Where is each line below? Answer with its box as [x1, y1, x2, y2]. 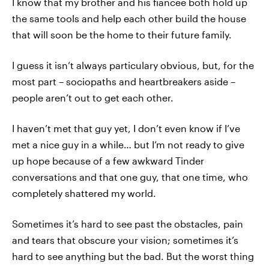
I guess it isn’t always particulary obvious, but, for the [12, 59, 254, 71]
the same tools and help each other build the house [12, 13, 246, 24]
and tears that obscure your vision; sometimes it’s [12, 234, 238, 246]
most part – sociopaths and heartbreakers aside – [12, 76, 235, 87]
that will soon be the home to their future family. [12, 29, 232, 40]
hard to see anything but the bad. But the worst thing [12, 250, 254, 262]
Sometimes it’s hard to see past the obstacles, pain [12, 218, 243, 229]
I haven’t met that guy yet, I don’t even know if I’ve [12, 122, 240, 134]
